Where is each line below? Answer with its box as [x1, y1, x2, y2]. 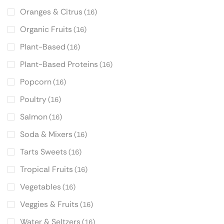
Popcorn [20, 76, 51, 87]
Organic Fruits [20, 24, 72, 35]
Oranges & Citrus [20, 6, 82, 17]
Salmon [20, 111, 47, 122]
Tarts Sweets [20, 146, 67, 157]
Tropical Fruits [20, 164, 73, 175]
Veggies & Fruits [20, 199, 78, 210]
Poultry [20, 94, 46, 105]
